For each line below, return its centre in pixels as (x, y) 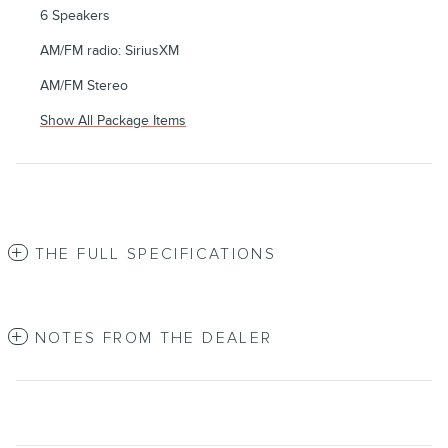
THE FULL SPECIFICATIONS (155, 255)
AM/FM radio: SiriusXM (109, 51)
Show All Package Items (113, 121)
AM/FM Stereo (84, 86)
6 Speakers (75, 16)
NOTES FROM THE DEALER (153, 339)
